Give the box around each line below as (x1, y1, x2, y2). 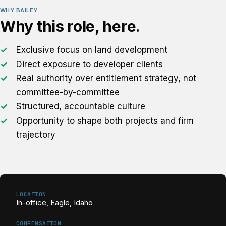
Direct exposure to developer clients (16, 59, 163, 69)
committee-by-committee (16, 87, 120, 97)
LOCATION (16, 191, 46, 198)
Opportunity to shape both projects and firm (16, 116, 194, 126)
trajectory (16, 130, 55, 140)
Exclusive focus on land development (16, 45, 167, 55)
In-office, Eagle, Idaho (16, 198, 93, 207)
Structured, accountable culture (16, 101, 145, 111)
